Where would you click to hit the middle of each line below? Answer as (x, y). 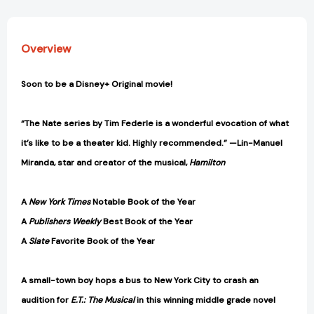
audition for (46, 300)
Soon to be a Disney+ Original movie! (97, 84)
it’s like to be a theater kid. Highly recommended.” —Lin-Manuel (152, 143)
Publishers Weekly (65, 222)
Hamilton (207, 163)
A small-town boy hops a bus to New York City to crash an (140, 281)
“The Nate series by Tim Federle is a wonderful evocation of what (155, 124)
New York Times (60, 202)
